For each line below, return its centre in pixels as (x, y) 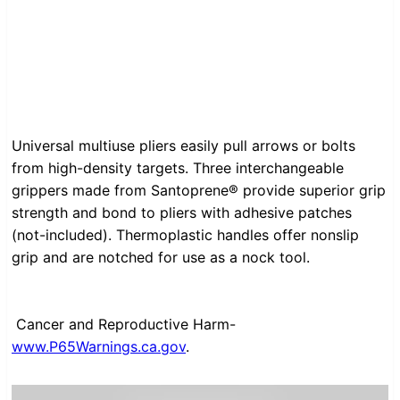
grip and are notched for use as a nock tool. (161, 258)
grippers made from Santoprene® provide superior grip (199, 191)
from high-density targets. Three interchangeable (178, 168)
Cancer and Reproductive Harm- (126, 325)
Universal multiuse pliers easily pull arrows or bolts (183, 146)
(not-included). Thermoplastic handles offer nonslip (185, 235)
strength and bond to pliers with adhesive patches (182, 213)
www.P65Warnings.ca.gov (99, 347)
